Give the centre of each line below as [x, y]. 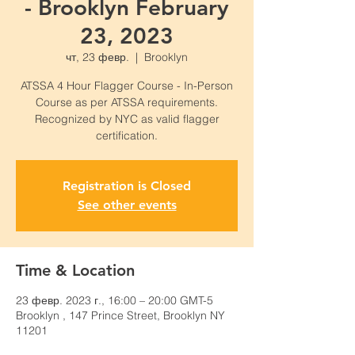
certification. [127, 136]
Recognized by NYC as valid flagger [127, 119]
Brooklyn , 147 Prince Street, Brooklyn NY [120, 315]
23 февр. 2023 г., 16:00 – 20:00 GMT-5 [115, 300]
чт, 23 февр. [97, 57]
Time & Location [75, 270]
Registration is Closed [127, 186]
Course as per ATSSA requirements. [127, 102]
